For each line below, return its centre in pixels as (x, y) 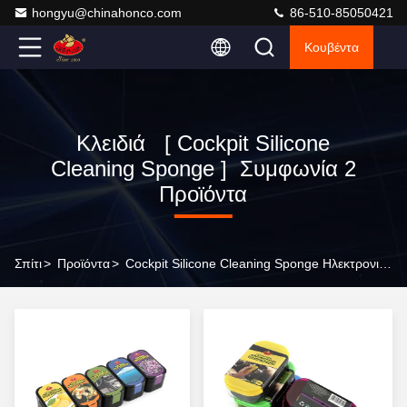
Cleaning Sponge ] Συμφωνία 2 (203, 169)
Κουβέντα (332, 47)
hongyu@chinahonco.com (107, 13)
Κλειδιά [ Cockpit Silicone (203, 143)
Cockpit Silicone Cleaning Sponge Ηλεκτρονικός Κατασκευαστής (385, 263)
